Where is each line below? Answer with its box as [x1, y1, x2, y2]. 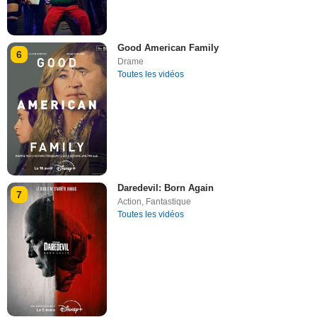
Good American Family [117, 42, 219, 53]
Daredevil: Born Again [117, 183, 214, 194]
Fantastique [146, 197, 192, 207]
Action [117, 197, 142, 207]
